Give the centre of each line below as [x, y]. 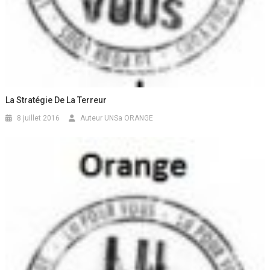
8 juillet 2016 [39, 118]
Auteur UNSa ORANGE [117, 118]
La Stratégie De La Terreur [56, 100]
